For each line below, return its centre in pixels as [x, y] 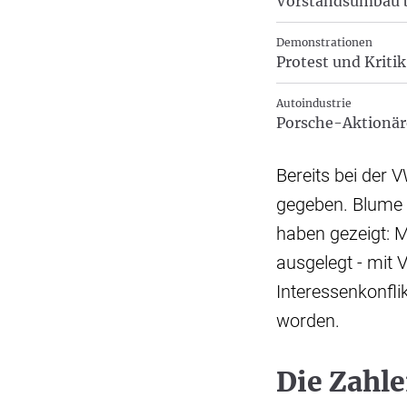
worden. [308, 321]
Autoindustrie [314, 103]
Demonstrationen [324, 42]
